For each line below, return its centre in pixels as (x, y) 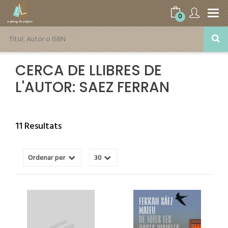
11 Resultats (38, 126)
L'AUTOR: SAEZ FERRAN (92, 87)
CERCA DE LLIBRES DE (89, 70)
